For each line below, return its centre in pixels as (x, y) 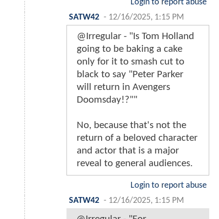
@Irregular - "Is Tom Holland (135, 36)
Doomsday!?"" (107, 100)
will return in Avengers (123, 87)
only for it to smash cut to (131, 62)
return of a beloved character (137, 138)
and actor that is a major (128, 151)
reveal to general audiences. (135, 163)
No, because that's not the (131, 125)
